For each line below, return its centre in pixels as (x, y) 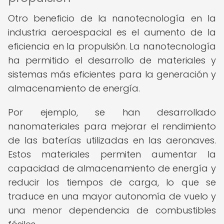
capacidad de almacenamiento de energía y (112, 168)
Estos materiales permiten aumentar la (112, 154)
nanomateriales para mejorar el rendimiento (112, 126)
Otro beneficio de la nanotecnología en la (112, 18)
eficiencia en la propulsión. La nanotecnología (112, 46)
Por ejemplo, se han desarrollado (112, 112)
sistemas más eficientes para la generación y (112, 74)
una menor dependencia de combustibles (112, 210)
